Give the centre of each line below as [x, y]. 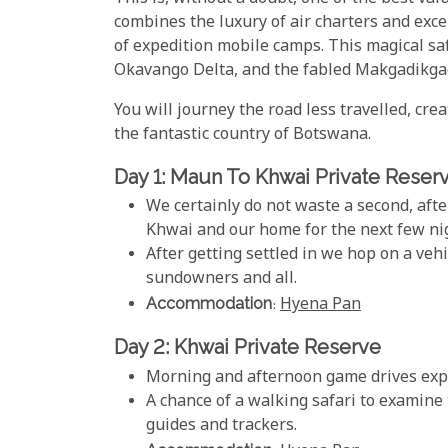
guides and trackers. [221, 426]
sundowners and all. [221, 280]
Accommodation [209, 304]
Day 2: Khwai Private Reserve [247, 347]
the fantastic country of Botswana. [242, 135]
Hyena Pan [320, 306]
